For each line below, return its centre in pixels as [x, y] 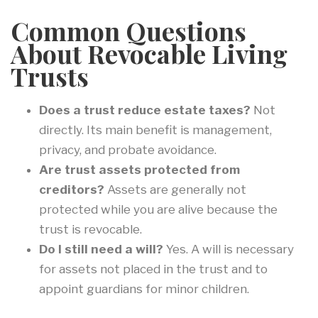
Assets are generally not [175, 190]
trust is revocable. [91, 230]
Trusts [50, 76]
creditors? [72, 190]
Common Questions [128, 31]
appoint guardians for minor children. [144, 289]
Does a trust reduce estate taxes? [145, 110]
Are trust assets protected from [139, 170]
